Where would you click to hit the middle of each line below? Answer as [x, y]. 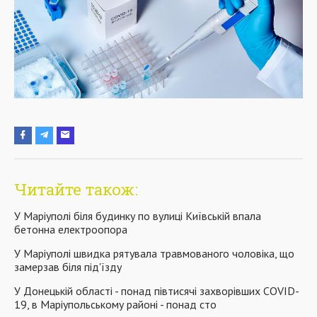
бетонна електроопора [71, 229]
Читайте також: [76, 189]
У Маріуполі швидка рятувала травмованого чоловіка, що [154, 253]
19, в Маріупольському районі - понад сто [115, 304]
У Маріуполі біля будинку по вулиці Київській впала [138, 215]
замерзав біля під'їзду [68, 266]
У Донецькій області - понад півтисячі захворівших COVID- [157, 290]
